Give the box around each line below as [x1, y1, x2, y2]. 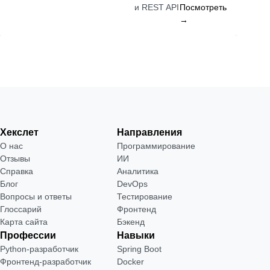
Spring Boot [116, 244, 162, 254]
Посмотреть [180, 2, 227, 12]
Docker [116, 257, 144, 266]
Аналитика [116, 166, 159, 176]
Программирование [116, 141, 195, 151]
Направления [116, 127, 182, 137]
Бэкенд [116, 217, 145, 227]
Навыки [116, 230, 155, 240]
